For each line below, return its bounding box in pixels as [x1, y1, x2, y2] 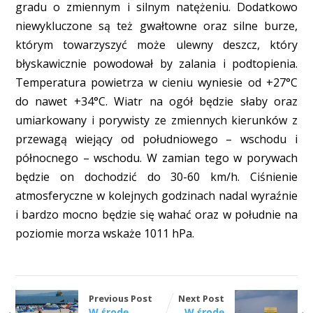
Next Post [178, 292, 225, 305]
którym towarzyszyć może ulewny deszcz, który [15, 37, 298, 53]
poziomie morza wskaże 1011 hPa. [15, 226, 194, 242]
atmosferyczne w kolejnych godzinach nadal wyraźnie [15, 188, 298, 204]
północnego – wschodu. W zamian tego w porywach [15, 150, 298, 166]
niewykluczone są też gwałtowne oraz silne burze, [15, 18, 298, 34]
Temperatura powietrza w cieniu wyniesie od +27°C [15, 75, 298, 91]
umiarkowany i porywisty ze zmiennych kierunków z [15, 112, 298, 129]
